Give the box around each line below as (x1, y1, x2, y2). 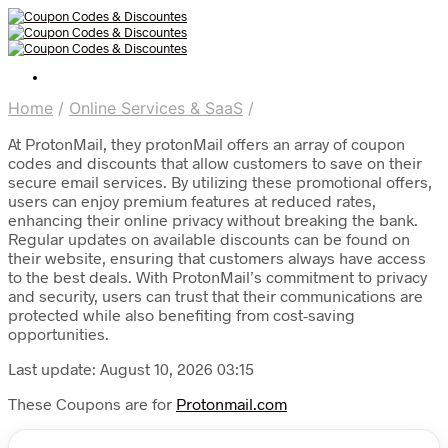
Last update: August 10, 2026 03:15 (8, 359, 254, 378)
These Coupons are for (8, 394, 176, 413)
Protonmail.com (176, 394, 287, 413)
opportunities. (8, 324, 109, 343)
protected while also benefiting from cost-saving (8, 305, 355, 324)
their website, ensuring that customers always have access (8, 248, 426, 267)
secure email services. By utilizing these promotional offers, (8, 172, 432, 191)
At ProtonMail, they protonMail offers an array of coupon (8, 134, 405, 153)
